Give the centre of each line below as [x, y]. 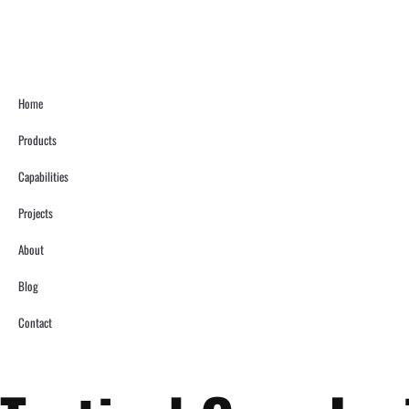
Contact [35, 322]
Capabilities [43, 176]
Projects [36, 213]
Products [37, 140]
